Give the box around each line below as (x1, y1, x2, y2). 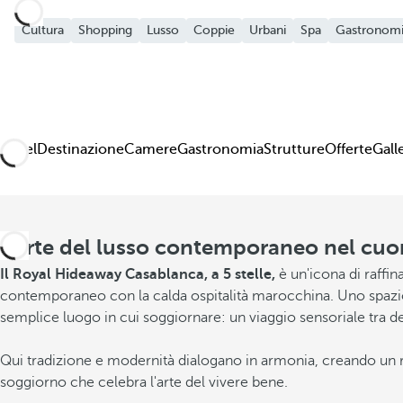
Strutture (264, 141, 325, 157)
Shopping (78, 23, 132, 37)
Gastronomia (177, 141, 264, 157)
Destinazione (37, 141, 124, 157)
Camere (124, 141, 177, 157)
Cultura (22, 23, 64, 37)
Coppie (193, 23, 235, 37)
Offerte (325, 141, 372, 157)
